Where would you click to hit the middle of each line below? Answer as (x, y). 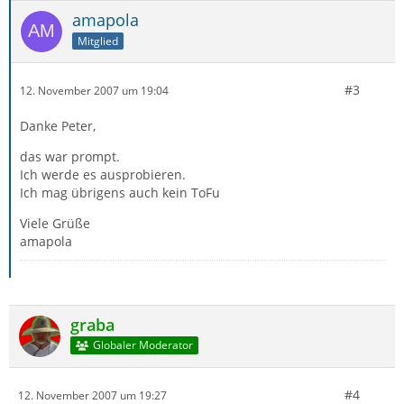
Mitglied (98, 41)
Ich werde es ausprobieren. (103, 174)
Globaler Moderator (142, 345)
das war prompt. (70, 156)
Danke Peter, (58, 126)
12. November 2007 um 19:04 (94, 90)
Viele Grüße (55, 223)
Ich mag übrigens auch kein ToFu (120, 193)
